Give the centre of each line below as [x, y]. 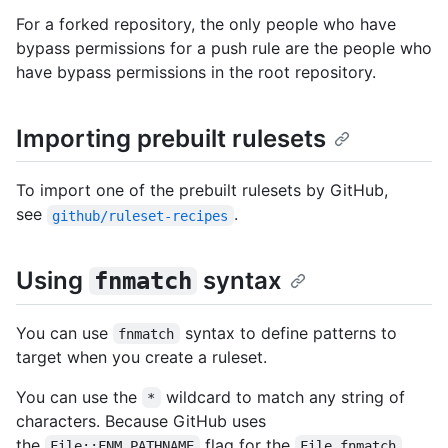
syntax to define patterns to [290, 332]
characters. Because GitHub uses [141, 420]
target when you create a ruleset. [141, 356]
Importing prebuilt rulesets [171, 139]
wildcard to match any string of [285, 396]
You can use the [79, 396]
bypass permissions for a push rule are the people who [224, 48]
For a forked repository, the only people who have [206, 24]
